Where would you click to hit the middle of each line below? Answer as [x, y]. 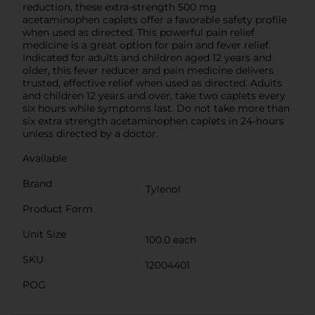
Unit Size [44, 234]
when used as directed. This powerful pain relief [139, 32]
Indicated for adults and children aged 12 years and [147, 57]
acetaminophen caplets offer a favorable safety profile [155, 19]
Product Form [58, 208]
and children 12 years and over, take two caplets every [154, 95]
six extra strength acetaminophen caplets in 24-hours [153, 121]
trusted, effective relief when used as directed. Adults [152, 83]
